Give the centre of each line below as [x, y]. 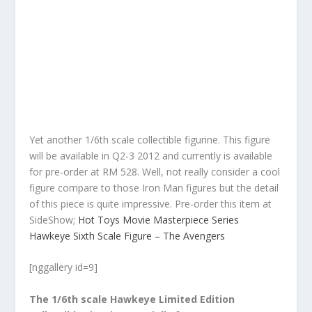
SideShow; [54, 220]
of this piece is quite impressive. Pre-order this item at [151, 204]
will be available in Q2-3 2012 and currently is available [151, 156]
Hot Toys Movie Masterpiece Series [159, 220]
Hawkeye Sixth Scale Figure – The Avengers [127, 236]
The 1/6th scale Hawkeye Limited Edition [132, 299]
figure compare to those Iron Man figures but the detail [154, 188]
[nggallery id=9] [64, 267]
